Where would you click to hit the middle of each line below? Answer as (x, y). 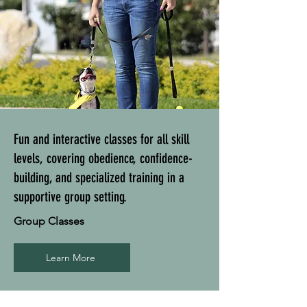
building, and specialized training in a (99, 178)
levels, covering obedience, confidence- (103, 159)
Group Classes (50, 221)
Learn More (71, 258)
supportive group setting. (70, 197)
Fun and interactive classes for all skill (101, 139)
